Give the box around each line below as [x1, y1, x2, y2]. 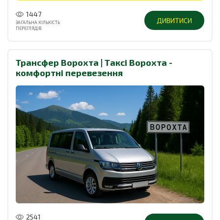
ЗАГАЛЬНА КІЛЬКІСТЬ [16, 19, 60, 25]
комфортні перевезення [16, 67, 123, 78]
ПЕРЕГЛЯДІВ [16, 25, 41, 31]
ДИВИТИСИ [157, 16, 192, 25]
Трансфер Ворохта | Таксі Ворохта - [16, 56, 172, 68]
